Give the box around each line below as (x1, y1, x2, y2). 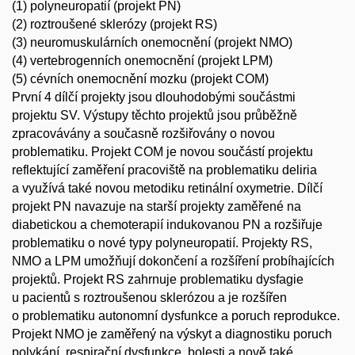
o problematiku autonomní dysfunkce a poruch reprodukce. (12, 309, 340, 323)
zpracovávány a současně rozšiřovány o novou (12, 127, 275, 140)
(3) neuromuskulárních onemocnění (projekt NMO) (12, 36, 292, 49)
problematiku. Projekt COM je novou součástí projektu (12, 145, 313, 158)
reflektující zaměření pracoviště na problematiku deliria (12, 163, 317, 177)
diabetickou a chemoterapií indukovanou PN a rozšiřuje (12, 218, 323, 231)
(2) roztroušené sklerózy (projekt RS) (12, 17, 217, 31)
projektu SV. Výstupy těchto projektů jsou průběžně (12, 109, 297, 122)
